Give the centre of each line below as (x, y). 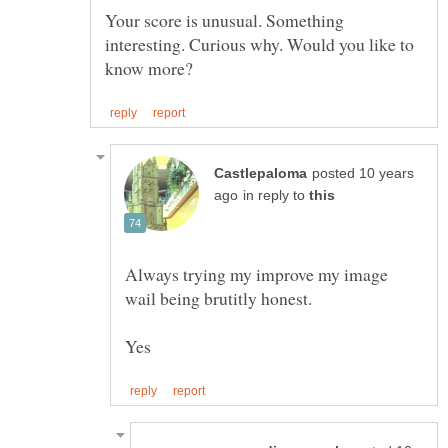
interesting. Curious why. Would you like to (259, 44)
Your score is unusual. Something (224, 20)
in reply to (276, 196)
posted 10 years (363, 174)
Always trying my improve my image (256, 274)
